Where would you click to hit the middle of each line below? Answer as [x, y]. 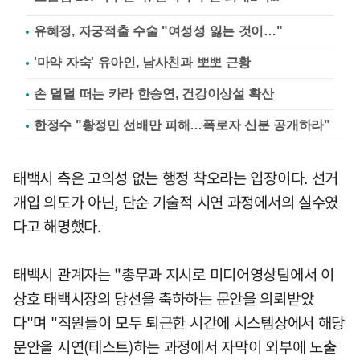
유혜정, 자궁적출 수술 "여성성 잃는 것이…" [158, 31]
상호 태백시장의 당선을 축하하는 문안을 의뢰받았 [164, 299]
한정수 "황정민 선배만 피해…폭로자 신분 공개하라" [182, 125]
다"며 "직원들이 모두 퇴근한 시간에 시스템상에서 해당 [179, 323]
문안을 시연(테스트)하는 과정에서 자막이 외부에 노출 [175, 347]
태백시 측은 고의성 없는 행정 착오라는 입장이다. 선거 [176, 178]
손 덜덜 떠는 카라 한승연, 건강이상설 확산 [154, 94]
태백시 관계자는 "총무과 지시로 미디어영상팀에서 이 [174, 274]
